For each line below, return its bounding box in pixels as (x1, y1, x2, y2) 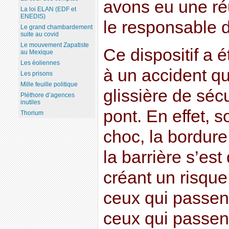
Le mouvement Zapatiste (20, 41, 89, 49)
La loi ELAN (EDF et (20, 6, 76, 13)
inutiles (20, 99, 40, 106)
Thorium (20, 109, 43, 117)
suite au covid (20, 31, 59, 38)
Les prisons (20, 70, 53, 78)
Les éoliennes (20, 59, 60, 67)
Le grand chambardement (20, 24, 93, 31)
